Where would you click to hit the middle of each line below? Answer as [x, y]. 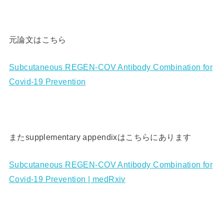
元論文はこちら [37, 40]
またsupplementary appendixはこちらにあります [100, 137]
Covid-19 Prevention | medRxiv [67, 179]
